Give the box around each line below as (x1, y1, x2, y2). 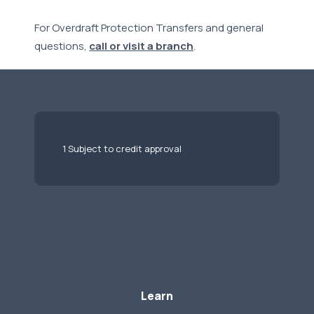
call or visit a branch (89, 39, 194, 54)
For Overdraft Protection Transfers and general (34, 20, 264, 36)
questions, (34, 39, 88, 54)
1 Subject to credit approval (62, 142, 182, 156)
